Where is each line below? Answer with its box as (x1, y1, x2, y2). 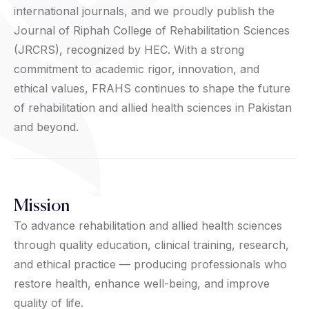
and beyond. (14, 119, 79, 134)
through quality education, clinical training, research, (14, 237, 289, 252)
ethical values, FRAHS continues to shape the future (14, 81, 290, 95)
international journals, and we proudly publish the (14, 3, 275, 18)
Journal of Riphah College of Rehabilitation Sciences (14, 23, 290, 37)
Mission (14, 197, 70, 215)
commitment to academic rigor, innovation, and (14, 61, 259, 76)
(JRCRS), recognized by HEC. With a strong (14, 42, 244, 57)
